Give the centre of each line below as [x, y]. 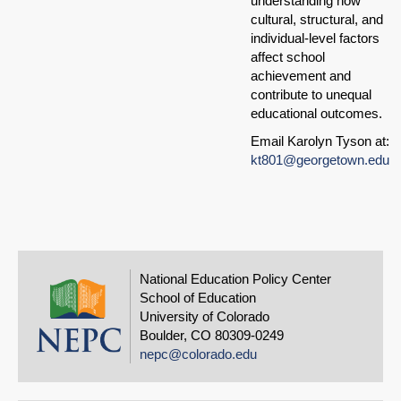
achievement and [301, 76]
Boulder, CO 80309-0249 [212, 336]
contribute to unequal [311, 95]
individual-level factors [315, 38]
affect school [288, 57]
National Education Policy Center [235, 279]
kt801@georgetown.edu [320, 160]
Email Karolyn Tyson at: [320, 141]
